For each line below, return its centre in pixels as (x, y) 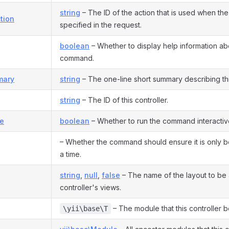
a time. (71, 154)
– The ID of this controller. (124, 100)
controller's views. (90, 187)
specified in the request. (101, 25)
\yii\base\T (85, 209)
